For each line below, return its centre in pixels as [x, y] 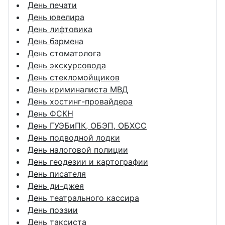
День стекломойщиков [74, 77]
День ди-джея [56, 186]
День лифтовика [60, 29]
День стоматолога [64, 53]
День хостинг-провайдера [80, 101]
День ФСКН [50, 113]
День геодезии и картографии [88, 161]
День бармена [55, 41]
